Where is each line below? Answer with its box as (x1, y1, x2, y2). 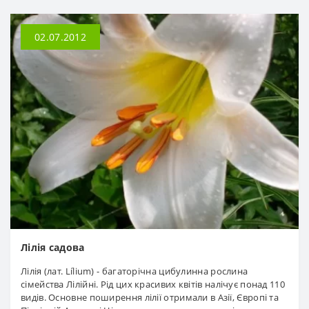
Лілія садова (21, 241, 85, 255)
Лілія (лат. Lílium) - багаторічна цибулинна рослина (21, 265, 248, 278)
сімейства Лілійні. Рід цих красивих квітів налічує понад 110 (21, 278, 285, 291)
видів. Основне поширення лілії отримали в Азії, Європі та (21, 291, 279, 304)
